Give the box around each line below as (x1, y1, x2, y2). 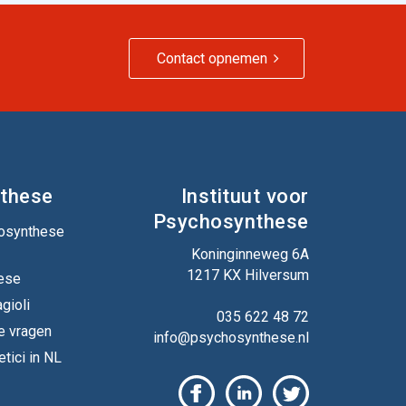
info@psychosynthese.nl (152, 329, 309, 346)
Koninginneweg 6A (190, 246, 309, 263)
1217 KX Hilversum (186, 266, 309, 284)
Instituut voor (180, 185, 309, 208)
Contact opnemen (157, 49, 267, 67)
